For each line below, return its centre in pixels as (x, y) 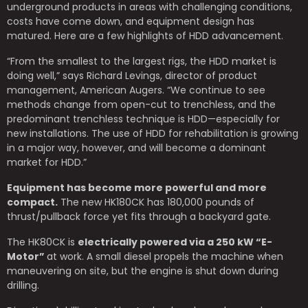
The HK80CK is (42, 242)
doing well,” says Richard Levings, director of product (132, 76)
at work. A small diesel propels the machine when (165, 256)
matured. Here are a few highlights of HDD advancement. (145, 36)
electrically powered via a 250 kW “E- (175, 242)
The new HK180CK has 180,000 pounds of (156, 202)
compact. (32, 202)
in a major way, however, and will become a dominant (136, 148)
